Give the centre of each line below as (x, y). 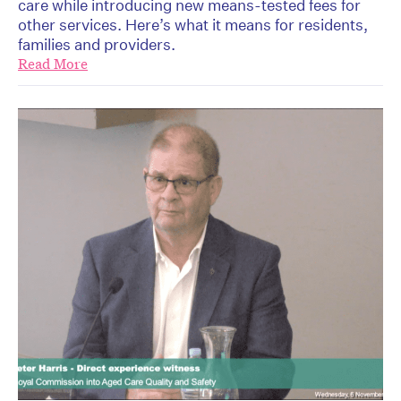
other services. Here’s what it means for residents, (193, 24)
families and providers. (97, 44)
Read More (53, 64)
